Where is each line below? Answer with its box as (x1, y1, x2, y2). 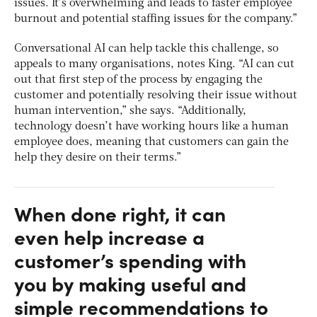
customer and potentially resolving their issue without (14, 90, 297, 102)
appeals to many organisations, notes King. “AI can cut (14, 59, 294, 71)
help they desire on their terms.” (14, 152, 181, 164)
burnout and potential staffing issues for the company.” (14, 13, 297, 25)
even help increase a (14, 223, 204, 250)
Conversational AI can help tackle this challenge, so (14, 43, 279, 55)
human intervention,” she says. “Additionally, (14, 105, 246, 117)
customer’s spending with (14, 246, 246, 274)
